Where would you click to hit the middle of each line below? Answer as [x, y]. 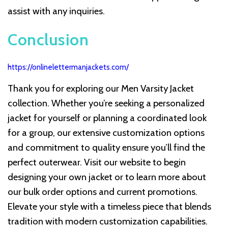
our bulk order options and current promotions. [103, 192]
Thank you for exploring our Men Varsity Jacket [101, 89]
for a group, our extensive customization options [106, 133]
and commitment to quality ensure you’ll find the [106, 148]
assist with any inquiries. [56, 11]
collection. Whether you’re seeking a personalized [106, 103]
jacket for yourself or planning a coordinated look [107, 118]
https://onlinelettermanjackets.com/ [68, 67]
